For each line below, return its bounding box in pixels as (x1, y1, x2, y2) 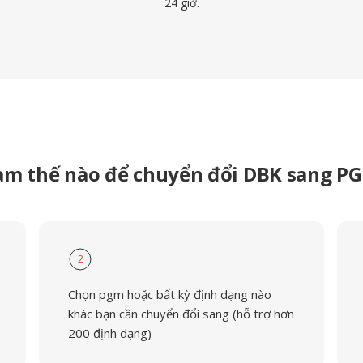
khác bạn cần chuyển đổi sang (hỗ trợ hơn (67, 305, 294, 322)
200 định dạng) (67, 325, 152, 341)
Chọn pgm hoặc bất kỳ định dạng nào (67, 286, 271, 302)
